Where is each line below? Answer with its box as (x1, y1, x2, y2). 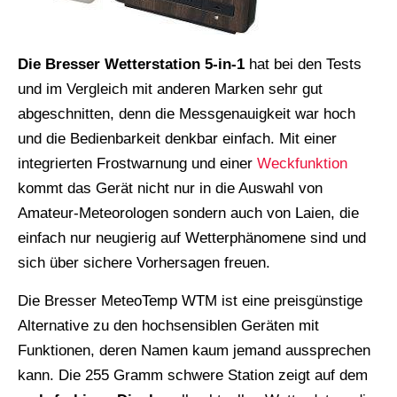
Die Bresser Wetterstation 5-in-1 (18, 55, 245, 73)
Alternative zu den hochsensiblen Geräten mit (18, 316, 319, 334)
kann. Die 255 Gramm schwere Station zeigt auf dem (18, 366, 368, 384)
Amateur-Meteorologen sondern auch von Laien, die (18, 204, 359, 222)
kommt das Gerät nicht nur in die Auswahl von (18, 179, 323, 197)
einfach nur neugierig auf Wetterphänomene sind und (18, 229, 366, 246)
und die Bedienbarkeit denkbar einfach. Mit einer (18, 129, 337, 147)
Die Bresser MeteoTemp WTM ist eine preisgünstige (18, 292, 362, 309)
